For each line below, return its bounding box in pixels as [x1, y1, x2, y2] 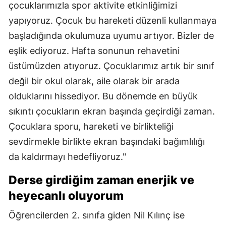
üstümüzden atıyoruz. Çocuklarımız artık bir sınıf [9, 61, 214, 72]
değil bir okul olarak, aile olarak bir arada [9, 76, 180, 87]
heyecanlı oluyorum [9, 189, 124, 203]
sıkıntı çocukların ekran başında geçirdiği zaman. [9, 106, 215, 117]
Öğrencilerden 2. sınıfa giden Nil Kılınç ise [9, 210, 185, 221]
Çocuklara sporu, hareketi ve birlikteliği [9, 121, 174, 132]
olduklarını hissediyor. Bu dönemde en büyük [9, 91, 198, 102]
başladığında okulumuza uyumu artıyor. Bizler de [9, 30, 214, 41]
